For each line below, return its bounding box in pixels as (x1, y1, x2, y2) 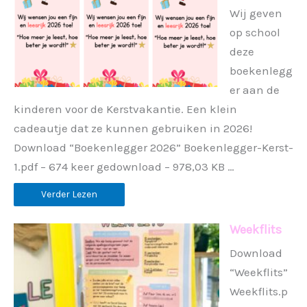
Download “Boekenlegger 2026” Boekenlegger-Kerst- (14, 140, 293, 154)
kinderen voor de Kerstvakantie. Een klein (14, 101, 237, 116)
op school (230, 25, 280, 39)
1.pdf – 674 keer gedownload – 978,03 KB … (14, 159, 234, 173)
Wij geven (230, 5, 282, 20)
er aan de (230, 82, 280, 97)
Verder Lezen (41, 188, 97, 200)
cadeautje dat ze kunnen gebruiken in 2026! (14, 121, 252, 135)
